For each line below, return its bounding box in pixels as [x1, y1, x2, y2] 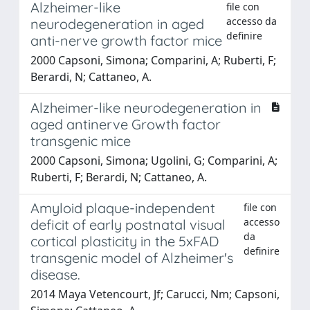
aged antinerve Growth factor [30, 115, 221, 133]
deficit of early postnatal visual [30, 215, 226, 233]
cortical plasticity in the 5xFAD [30, 232, 219, 250]
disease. [30, 265, 80, 283]
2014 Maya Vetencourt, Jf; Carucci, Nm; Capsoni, [30, 286, 280, 302]
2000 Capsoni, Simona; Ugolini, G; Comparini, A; [30, 152, 277, 168]
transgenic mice [30, 131, 131, 149]
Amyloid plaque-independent [30, 199, 215, 217]
